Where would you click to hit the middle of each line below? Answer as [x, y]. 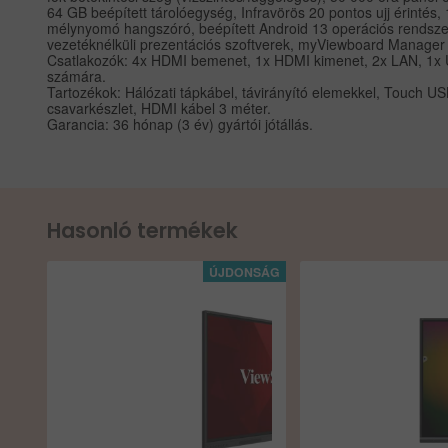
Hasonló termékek [143, 231]
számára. [77, 76]
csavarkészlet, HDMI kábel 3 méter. [159, 108]
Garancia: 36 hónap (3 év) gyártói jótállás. [180, 124]
